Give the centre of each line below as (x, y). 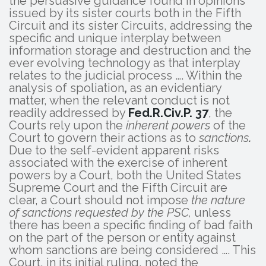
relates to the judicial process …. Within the (126, 75)
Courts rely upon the (67, 125)
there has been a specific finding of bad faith (131, 225)
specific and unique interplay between (115, 38)
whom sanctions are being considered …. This (132, 250)
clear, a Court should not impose (100, 200)
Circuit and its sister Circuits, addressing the (131, 25)
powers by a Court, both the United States (125, 175)
